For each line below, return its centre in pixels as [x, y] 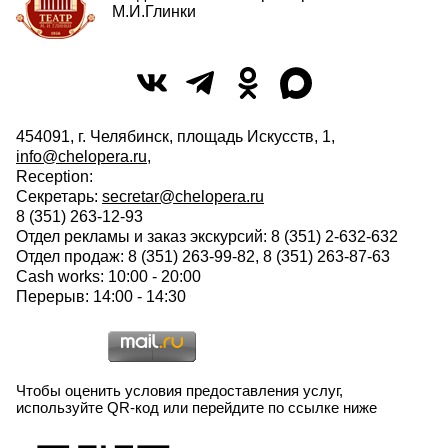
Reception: [54, 177]
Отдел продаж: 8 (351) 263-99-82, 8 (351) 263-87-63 [203, 257]
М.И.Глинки [154, 12]
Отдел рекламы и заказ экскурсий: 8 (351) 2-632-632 [207, 237]
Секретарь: [59, 197]
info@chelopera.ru [81, 157]
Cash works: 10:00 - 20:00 [108, 277]
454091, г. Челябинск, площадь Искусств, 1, [175, 137]
